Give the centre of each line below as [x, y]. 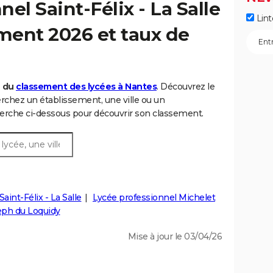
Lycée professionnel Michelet [154, 198]
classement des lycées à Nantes [86, 87]
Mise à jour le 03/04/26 [175, 237]
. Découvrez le [186, 87]
